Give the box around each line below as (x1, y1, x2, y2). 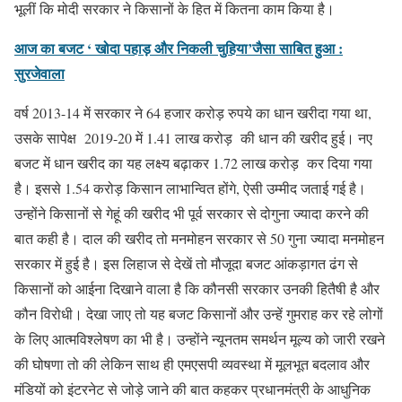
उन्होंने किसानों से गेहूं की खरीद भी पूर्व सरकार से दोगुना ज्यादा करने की (14, 203, 369, 223)
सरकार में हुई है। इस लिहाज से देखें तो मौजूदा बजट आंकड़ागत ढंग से (14, 253, 358, 273)
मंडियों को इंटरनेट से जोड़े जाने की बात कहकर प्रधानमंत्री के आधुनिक (14, 379, 371, 398)
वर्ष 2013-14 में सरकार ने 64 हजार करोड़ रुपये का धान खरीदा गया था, (14, 102, 371, 122)
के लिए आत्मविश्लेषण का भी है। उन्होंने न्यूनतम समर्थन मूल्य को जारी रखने (14, 328, 385, 348)
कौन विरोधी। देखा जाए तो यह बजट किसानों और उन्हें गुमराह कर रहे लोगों (14, 303, 383, 323)
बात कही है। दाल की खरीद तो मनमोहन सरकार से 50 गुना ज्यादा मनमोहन (14, 228, 384, 248)
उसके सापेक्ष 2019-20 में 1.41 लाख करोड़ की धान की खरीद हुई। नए (14, 127, 372, 147)
